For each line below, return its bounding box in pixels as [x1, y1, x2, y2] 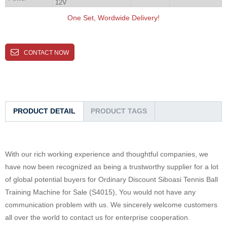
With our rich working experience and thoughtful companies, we [5, 149, 208, 158]
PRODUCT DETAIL [13, 106, 75, 115]
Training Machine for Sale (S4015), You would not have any [5, 187, 196, 196]
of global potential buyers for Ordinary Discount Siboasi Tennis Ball [5, 175, 218, 183]
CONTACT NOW [24, 49, 69, 56]
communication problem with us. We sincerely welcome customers [5, 200, 217, 209]
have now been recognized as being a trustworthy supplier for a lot [5, 162, 218, 171]
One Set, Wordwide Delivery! [67, 13, 160, 22]
